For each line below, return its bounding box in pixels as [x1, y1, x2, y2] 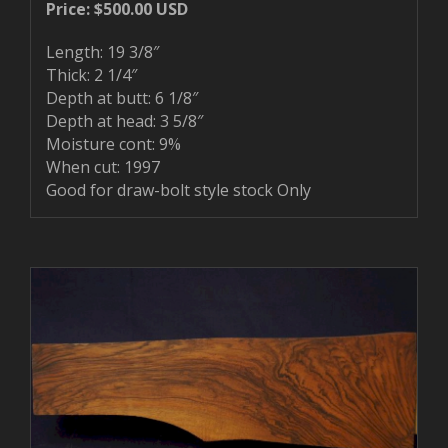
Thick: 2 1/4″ [46, 63, 137, 86]
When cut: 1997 [46, 155, 160, 178]
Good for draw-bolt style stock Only [46, 178, 311, 201]
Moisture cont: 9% [46, 132, 181, 155]
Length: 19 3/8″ [46, 40, 159, 63]
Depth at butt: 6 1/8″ [46, 86, 198, 109]
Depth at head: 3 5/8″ [46, 109, 203, 132]
